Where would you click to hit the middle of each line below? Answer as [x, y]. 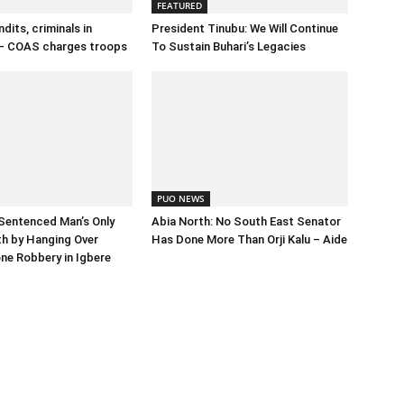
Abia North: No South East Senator [246, 222]
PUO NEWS [181, 199]
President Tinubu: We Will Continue [245, 29]
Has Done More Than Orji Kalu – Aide [249, 240]
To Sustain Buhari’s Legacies [229, 47]
